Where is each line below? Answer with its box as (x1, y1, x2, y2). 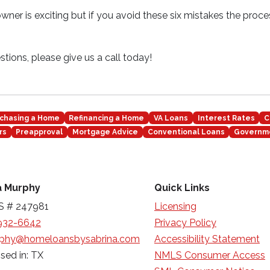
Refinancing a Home (69, 113, 145, 122)
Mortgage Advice (72, 128, 138, 137)
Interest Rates (197, 113, 255, 122)
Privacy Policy (154, 217, 216, 229)
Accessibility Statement (154, 233, 260, 245)
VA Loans (153, 113, 188, 122)
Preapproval (16, 128, 63, 137)
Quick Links (154, 182, 210, 194)
